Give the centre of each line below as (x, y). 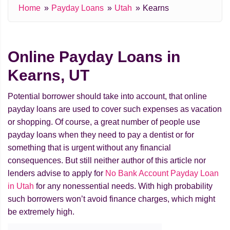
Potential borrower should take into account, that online (107, 97)
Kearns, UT (49, 75)
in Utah (21, 186)
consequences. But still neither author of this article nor (107, 161)
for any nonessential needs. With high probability (123, 186)
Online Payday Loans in (94, 57)
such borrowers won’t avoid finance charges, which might (111, 199)
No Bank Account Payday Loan (162, 174)
